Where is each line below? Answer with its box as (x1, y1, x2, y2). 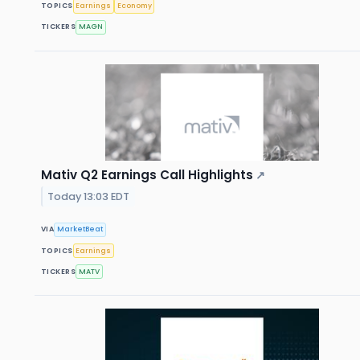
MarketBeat (57, 224, 104, 235)
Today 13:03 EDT (47, 189, 130, 203)
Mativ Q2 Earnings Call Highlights (41, 166, 253, 183)
